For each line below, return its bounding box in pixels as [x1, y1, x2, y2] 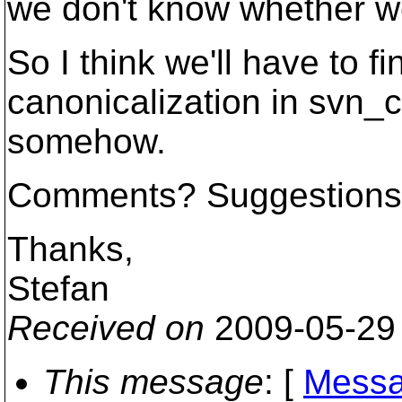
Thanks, [7, 230, 134, 268]
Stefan [7, 269, 109, 308]
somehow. [7, 122, 166, 161]
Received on [7, 309, 205, 347]
